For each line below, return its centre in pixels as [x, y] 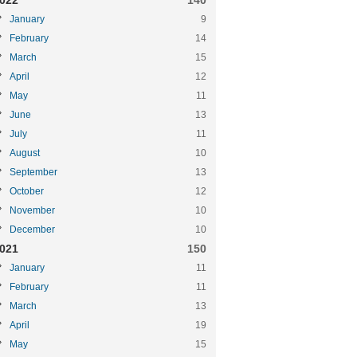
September [33, 172]
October [27, 191]
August [25, 153]
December [32, 229]
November [32, 210]
